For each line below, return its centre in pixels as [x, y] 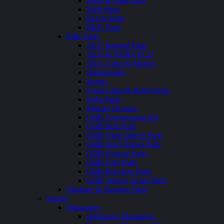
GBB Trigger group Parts [126, 180]
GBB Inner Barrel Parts [124, 144]
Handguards [106, 72]
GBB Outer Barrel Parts [124, 135]
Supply [58, 198]
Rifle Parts [83, 36]
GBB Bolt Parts [111, 126]
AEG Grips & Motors [121, 63]
